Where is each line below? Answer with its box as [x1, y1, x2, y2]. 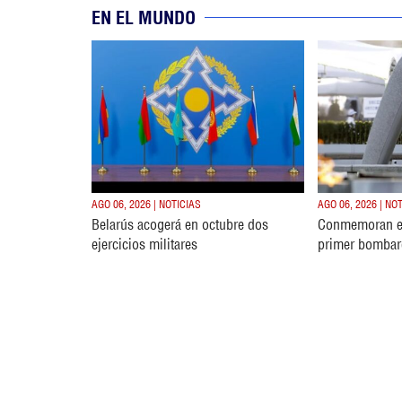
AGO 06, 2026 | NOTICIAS [92, 197, 201, 211]
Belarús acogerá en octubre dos [92, 214, 268, 233]
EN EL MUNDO [92, 5, 196, 29]
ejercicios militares [92, 234, 197, 253]
